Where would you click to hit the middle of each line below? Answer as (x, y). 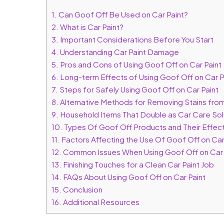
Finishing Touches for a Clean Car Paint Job (138, 164)
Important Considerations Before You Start (136, 39)
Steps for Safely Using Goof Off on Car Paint (138, 89)
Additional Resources (100, 202)
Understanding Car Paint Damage (119, 52)
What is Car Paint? (91, 27)
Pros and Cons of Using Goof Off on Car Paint (140, 64)
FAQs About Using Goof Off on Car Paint (133, 177)
